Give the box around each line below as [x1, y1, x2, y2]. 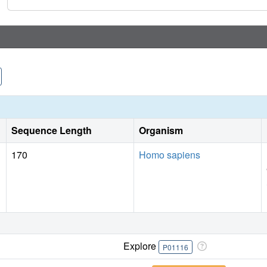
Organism [139, 123, 183, 138]
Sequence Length [11, 123, 92, 138]
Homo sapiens [139, 148, 200, 162]
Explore [123, 239, 159, 253]
